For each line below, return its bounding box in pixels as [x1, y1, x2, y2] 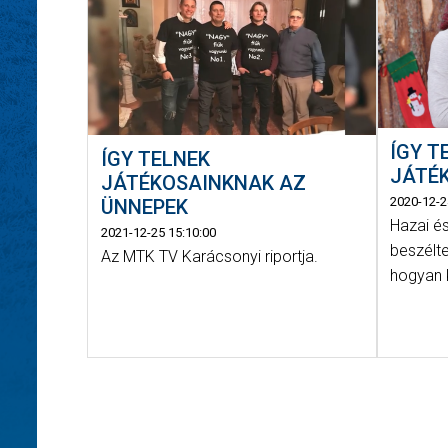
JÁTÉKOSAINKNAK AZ [100, 171, 306, 196]
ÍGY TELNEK [100, 147, 210, 172]
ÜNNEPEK [100, 195, 188, 220]
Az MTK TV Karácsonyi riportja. [100, 247, 318, 267]
